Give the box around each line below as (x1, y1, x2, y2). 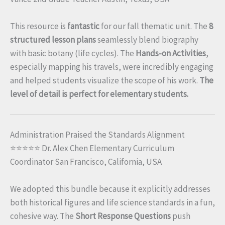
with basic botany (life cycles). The (10, 47, 136, 59)
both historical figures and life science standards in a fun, (10, 196, 215, 208)
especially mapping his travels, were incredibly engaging (10, 61, 213, 72)
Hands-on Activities (136, 47, 206, 59)
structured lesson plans (10, 34, 96, 45)
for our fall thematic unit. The (99, 20, 209, 32)
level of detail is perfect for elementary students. (10, 88, 188, 99)
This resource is (10, 20, 67, 32)
